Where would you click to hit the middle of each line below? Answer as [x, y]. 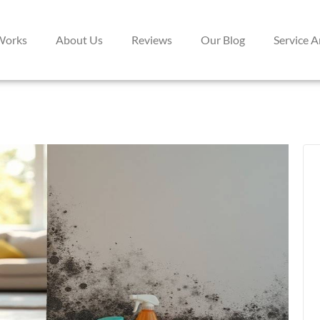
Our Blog [223, 40]
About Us [79, 40]
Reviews [152, 40]
